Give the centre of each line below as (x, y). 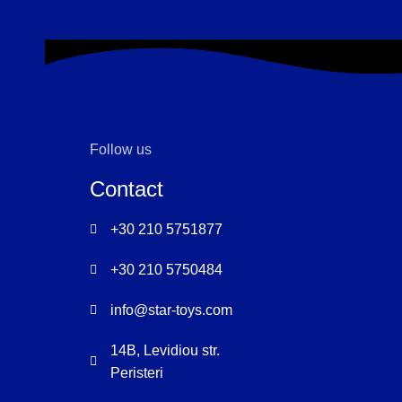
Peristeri (136, 373)
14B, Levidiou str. (165, 351)
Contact (127, 189)
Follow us (121, 150)
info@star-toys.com (171, 310)
